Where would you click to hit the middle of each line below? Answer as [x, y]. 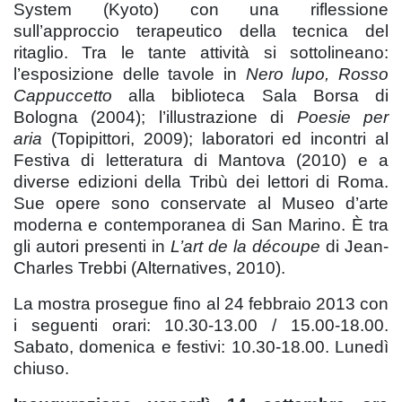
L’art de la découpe [245, 246]
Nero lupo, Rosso [317, 74]
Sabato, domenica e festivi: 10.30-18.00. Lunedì [201, 346]
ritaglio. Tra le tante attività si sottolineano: [201, 52]
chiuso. [41, 368]
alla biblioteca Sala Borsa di [250, 95]
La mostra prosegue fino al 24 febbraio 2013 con [201, 303]
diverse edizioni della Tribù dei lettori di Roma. [201, 181]
